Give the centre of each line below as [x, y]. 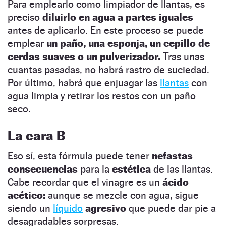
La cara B [36, 135]
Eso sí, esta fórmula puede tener [80, 156]
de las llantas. [183, 169]
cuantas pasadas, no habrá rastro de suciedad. [108, 69]
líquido [68, 208]
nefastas [172, 156]
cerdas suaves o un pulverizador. [84, 56]
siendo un [30, 208]
